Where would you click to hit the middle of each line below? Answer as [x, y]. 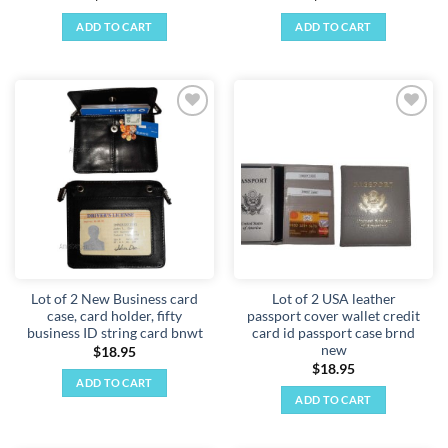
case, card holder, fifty [114, 316]
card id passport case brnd [333, 333]
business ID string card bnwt [114, 333]
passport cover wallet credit [333, 316]
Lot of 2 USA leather [333, 299]
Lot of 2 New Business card [114, 299]
